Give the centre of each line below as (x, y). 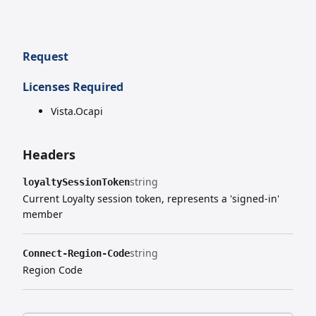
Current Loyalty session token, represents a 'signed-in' (151, 199)
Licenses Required (73, 87)
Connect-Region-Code (76, 253)
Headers (49, 154)
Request (45, 56)
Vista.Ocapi (77, 111)
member (43, 214)
